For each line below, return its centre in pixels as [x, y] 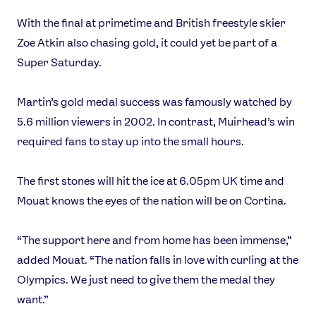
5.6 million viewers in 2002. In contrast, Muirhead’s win [156, 122]
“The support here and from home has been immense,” [154, 241]
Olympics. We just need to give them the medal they [146, 280]
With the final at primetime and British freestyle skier [151, 23]
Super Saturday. [59, 63]
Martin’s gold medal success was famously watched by [154, 102]
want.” [33, 300]
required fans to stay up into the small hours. [130, 142]
